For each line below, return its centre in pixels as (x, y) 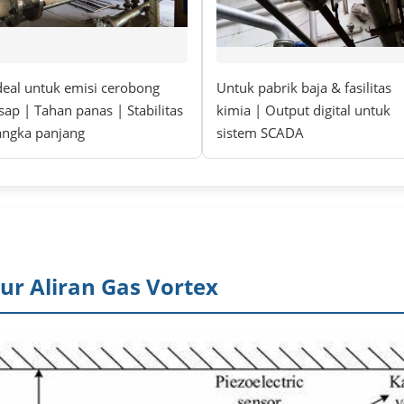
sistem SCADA (260, 133)
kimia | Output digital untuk (303, 110)
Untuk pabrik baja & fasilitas (304, 88)
